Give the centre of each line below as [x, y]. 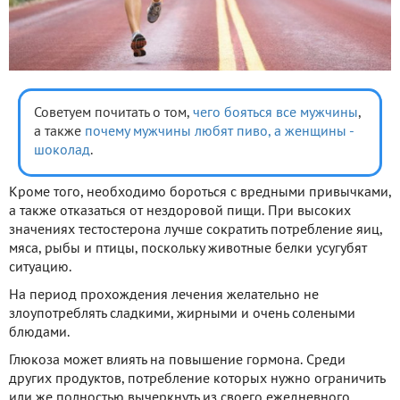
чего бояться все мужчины [275, 113]
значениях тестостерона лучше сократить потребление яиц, [196, 230]
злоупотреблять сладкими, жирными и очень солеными [182, 314]
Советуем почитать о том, [113, 113]
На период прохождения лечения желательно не [164, 295]
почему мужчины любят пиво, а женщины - [219, 132]
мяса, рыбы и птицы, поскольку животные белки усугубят [188, 249]
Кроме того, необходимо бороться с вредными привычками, [200, 192]
